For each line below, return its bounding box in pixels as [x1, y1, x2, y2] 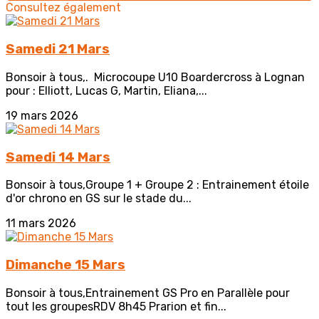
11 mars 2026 [6, 216, 76, 231]
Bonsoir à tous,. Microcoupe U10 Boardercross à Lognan [6, 70, 305, 84]
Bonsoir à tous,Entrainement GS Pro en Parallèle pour [6, 286, 290, 300]
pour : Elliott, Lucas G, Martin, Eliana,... [6, 83, 207, 98]
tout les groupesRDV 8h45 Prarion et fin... [6, 299, 226, 313]
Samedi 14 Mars [6, 149, 110, 165]
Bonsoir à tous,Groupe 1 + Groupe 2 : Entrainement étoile [6, 178, 309, 192]
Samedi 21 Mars [6, 41, 110, 58]
